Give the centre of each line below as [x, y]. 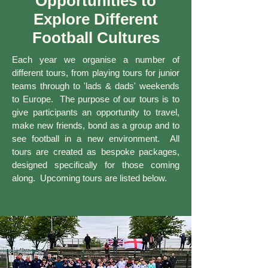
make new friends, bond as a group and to [96, 125]
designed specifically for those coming [96, 165]
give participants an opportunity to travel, [96, 112]
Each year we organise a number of [96, 60]
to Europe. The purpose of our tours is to [96, 99]
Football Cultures [96, 38]
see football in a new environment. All [96, 138]
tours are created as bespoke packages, [96, 152]
